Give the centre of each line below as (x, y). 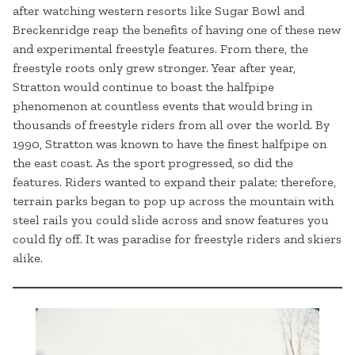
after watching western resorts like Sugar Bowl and (158, 11)
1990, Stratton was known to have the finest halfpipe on (170, 144)
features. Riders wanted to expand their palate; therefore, (174, 182)
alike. (28, 258)
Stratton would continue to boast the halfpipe (143, 87)
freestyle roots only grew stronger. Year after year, (154, 68)
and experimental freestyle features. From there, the (160, 49)
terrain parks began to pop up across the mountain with (173, 201)
